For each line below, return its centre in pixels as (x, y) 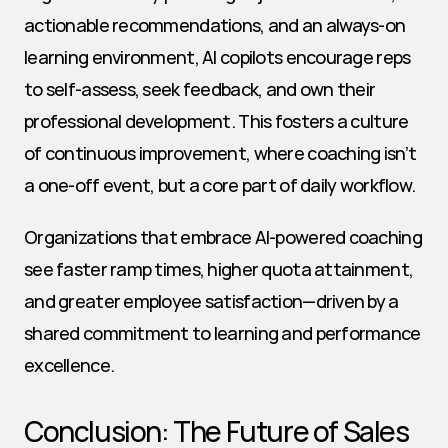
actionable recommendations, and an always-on (215, 25)
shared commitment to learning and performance (222, 333)
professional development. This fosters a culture (216, 121)
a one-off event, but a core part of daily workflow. (220, 185)
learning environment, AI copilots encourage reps (217, 57)
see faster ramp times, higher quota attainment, (219, 269)
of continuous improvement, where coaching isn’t (220, 153)
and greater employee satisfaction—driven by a (211, 301)
